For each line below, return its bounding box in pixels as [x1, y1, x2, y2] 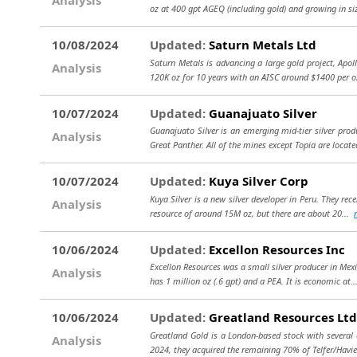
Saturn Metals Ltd [206, 37, 316, 53]
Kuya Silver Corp [206, 173, 308, 189]
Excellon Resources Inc [206, 241, 345, 257]
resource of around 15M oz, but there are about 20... [150, 206, 354, 219]
